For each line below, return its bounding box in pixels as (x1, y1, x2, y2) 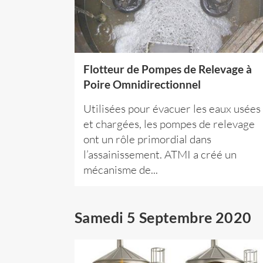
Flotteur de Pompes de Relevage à (83, 63, 252, 76)
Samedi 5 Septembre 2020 (75, 208, 252, 227)
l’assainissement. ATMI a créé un (83, 147, 237, 162)
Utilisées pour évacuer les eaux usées (83, 102, 261, 116)
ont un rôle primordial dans (83, 132, 211, 147)
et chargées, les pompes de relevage (83, 117, 255, 131)
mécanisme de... (83, 163, 158, 177)
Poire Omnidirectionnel (83, 78, 201, 92)
